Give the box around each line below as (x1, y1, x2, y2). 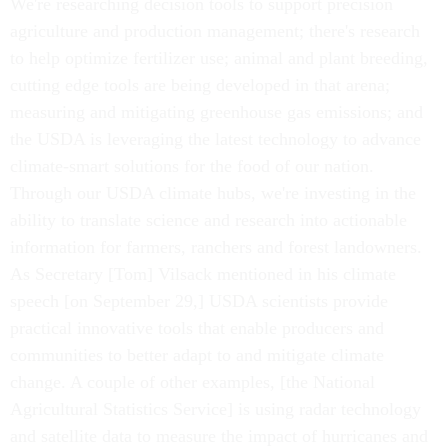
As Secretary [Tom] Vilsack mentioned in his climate (10, 264, 396, 285)
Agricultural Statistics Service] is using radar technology (10, 399, 421, 420)
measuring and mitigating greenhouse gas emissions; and (10, 102, 423, 123)
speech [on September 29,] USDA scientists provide (10, 291, 388, 312)
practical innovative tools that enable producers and (10, 318, 384, 339)
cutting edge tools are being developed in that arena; (10, 75, 390, 96)
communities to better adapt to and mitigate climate (10, 345, 384, 366)
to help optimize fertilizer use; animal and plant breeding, (10, 48, 428, 69)
